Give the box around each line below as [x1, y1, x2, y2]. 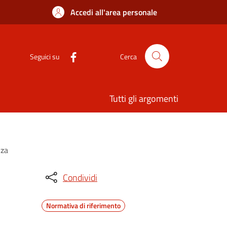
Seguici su [30, 51, 59, 62]
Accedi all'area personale [70, 6, 157, 18]
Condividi [63, 170, 97, 184]
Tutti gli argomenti [109, 92, 178, 105]
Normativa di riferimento [46, 200, 121, 211]
